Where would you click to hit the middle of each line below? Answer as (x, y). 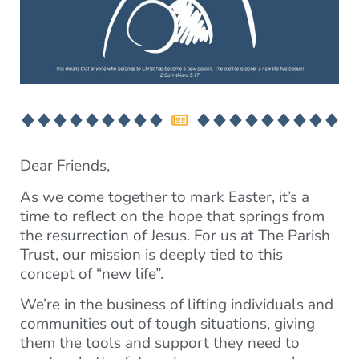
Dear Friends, (65, 166)
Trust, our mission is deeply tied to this (151, 254)
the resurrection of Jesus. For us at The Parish (175, 235)
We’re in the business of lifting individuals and (177, 305)
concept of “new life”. (92, 274)
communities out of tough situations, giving (167, 324)
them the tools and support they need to (160, 343)
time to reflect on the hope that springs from (172, 216)
